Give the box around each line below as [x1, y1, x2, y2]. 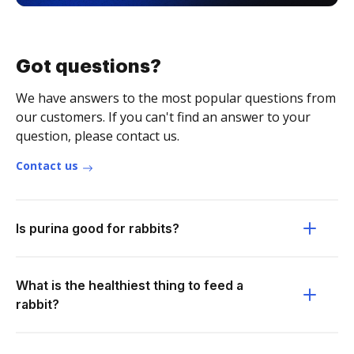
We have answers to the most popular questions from [16, 89, 336, 107]
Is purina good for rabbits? [16, 220, 179, 236]
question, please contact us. [16, 127, 179, 145]
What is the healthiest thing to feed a [16, 277, 243, 293]
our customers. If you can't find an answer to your [16, 108, 311, 126]
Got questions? [16, 57, 161, 76]
